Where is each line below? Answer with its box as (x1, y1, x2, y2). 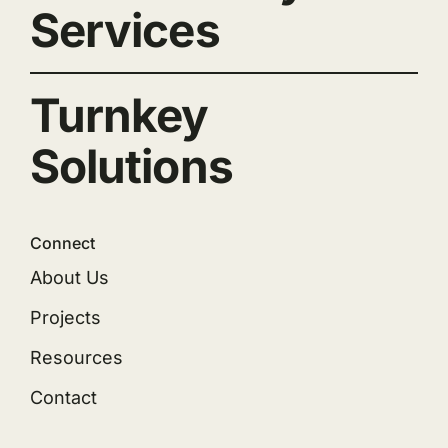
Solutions (29, 138, 233, 195)
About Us (29, 267, 109, 289)
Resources (29, 347, 123, 369)
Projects (29, 307, 101, 329)
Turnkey (29, 87, 209, 144)
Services (29, 2, 220, 59)
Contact (29, 387, 97, 409)
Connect (29, 233, 95, 254)
